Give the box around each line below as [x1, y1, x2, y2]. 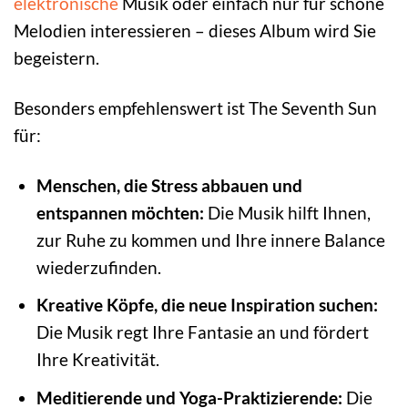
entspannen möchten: [36, 201, 204, 223]
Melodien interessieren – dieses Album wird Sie [14, 19, 376, 41]
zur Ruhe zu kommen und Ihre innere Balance [36, 229, 385, 250]
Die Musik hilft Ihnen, [203, 201, 371, 223]
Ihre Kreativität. [36, 349, 159, 371]
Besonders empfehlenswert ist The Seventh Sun [14, 97, 377, 118]
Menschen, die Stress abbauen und [36, 174, 302, 196]
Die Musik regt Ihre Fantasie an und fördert [36, 321, 369, 343]
